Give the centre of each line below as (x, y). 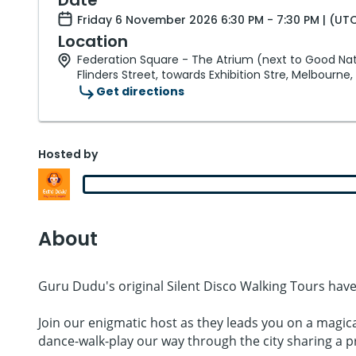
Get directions (140, 92)
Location (93, 41)
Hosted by (68, 154)
